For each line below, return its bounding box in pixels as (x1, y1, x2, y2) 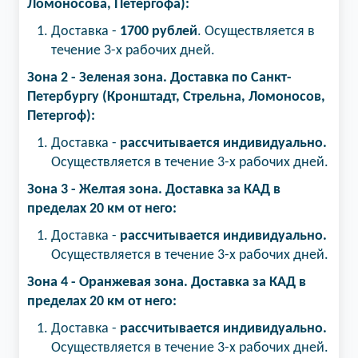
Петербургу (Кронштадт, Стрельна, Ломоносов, (27, 89, 325, 105)
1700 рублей (120, 24, 197, 39)
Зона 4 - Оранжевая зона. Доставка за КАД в (27, 275, 306, 290)
